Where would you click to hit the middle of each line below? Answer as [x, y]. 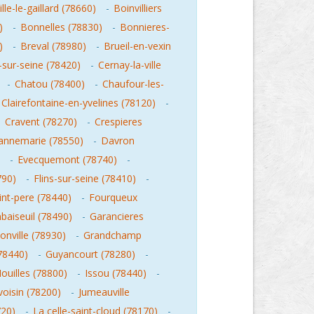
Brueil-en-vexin [137, 46]
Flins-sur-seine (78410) [85, 178]
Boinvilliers [138, 8]
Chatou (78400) [50, 84]
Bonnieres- [145, 27]
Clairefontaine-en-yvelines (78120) [78, 103]
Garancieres [117, 216]
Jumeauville [104, 292]
